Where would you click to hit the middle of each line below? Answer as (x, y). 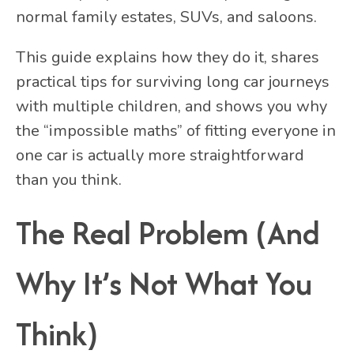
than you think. (69, 179)
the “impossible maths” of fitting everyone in (176, 130)
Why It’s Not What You (164, 283)
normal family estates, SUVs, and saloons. (166, 17)
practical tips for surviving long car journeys (173, 81)
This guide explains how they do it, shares (168, 57)
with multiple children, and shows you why (171, 106)
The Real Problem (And (168, 232)
